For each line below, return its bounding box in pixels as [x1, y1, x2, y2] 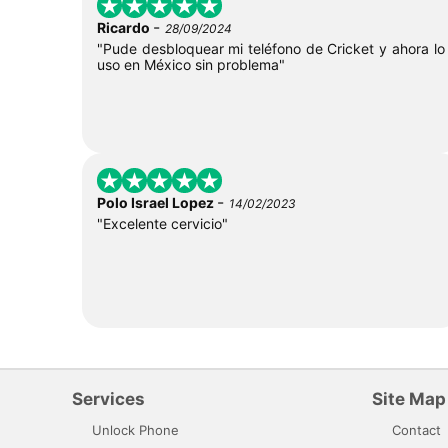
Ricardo [97, 19, 153, 37]
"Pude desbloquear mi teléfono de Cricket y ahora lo [97, 40, 445, 58]
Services [72, 389, 145, 410]
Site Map [372, 389, 446, 410]
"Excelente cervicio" [97, 215, 228, 233]
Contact [392, 422, 441, 439]
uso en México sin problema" [97, 56, 285, 74]
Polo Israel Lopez [97, 194, 217, 212]
